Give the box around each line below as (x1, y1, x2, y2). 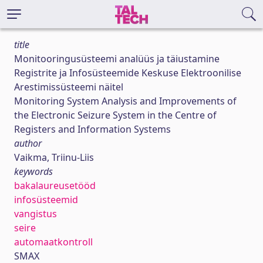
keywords (14, 165, 53, 178)
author (14, 137, 42, 150)
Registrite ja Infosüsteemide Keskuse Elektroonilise (14, 66, 241, 79)
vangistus (14, 207, 57, 220)
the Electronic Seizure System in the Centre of (14, 109, 217, 122)
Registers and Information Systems (14, 123, 171, 136)
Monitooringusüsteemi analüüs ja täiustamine (14, 52, 220, 65)
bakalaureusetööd (14, 179, 96, 192)
